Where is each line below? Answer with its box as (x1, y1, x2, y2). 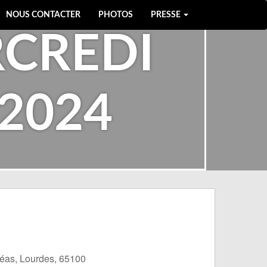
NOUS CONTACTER (6, 11, 80, 19)
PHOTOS (98, 11, 133, 19)
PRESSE (151, 11, 182, 19)
